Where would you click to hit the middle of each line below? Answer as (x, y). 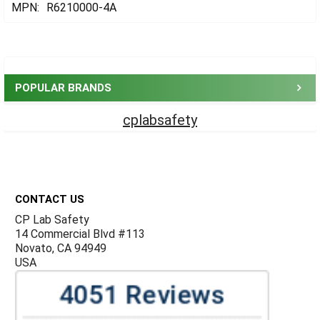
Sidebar (41, 63)
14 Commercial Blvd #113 (80, 234)
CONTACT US (49, 200)
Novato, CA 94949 (60, 249)
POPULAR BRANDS (63, 88)
